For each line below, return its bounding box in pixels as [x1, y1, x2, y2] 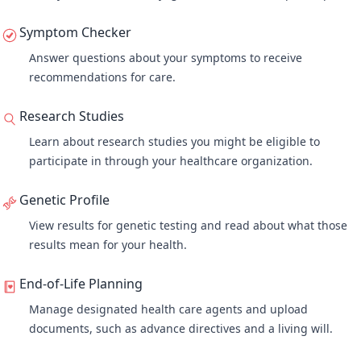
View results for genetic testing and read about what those [29, 218, 347, 233]
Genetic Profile [19, 191, 110, 209]
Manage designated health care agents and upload [29, 301, 308, 317]
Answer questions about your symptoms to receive [29, 50, 302, 65]
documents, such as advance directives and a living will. [29, 321, 333, 336]
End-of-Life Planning [19, 275, 143, 293]
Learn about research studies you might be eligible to [29, 134, 320, 149]
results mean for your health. [29, 237, 190, 252]
